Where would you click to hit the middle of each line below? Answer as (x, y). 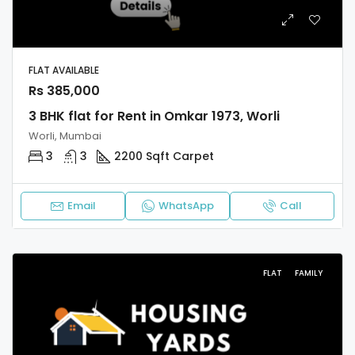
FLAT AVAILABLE (65, 71)
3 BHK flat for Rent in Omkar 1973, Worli (154, 116)
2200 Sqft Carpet (164, 157)
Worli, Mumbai (65, 136)
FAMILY (309, 273)
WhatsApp (186, 206)
